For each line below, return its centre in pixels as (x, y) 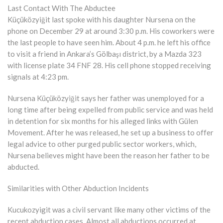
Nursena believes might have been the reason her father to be (109, 155)
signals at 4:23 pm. (38, 76)
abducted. (23, 167)
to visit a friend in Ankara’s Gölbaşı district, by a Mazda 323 (105, 54)
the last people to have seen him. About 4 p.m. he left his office (109, 42)
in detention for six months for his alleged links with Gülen (103, 121)
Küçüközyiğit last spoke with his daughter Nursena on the (102, 19)
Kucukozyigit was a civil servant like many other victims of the (109, 209)
